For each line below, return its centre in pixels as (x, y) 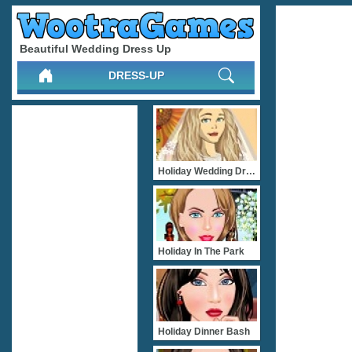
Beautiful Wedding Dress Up (95, 48)
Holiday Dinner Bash (204, 332)
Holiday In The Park (201, 251)
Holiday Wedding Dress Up (251, 171)
